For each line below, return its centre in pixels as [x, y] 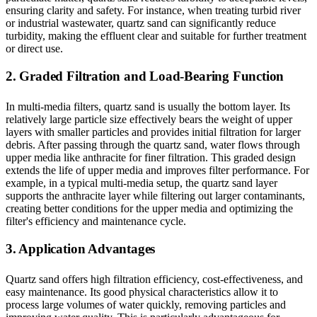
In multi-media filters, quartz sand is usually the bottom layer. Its [148, 106]
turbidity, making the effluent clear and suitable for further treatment [156, 35]
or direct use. [34, 48]
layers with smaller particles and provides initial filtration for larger [153, 132]
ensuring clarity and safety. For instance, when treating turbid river [153, 10]
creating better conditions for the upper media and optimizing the [149, 208]
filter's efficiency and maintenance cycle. [96, 221]
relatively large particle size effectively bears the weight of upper [149, 119]
